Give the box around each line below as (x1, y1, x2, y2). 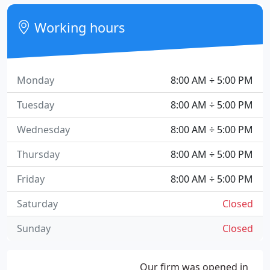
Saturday (17, 197, 58, 210)
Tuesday (17, 98, 54, 111)
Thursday (17, 148, 60, 161)
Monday (17, 74, 54, 87)
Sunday (17, 222, 51, 235)
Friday (17, 172, 45, 186)
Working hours (31, 19, 125, 36)
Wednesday (17, 123, 70, 136)
